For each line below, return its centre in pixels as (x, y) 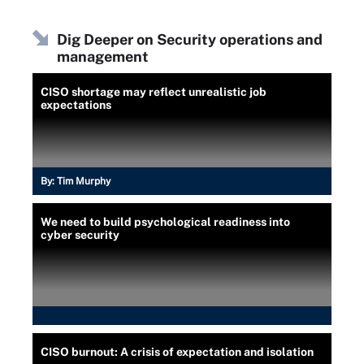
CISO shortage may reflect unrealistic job (154, 91)
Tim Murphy (84, 181)
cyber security (80, 234)
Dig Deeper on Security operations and (190, 39)
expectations (76, 104)
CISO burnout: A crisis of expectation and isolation (177, 351)
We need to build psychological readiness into (165, 221)
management (103, 56)
